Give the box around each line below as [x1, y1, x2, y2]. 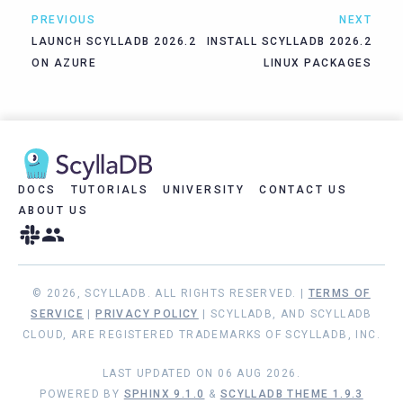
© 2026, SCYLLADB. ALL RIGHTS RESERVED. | [32, 287, 309, 300]
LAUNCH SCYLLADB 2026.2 [31, 35, 196, 49]
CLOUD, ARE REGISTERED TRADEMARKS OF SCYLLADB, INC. [22, 328, 381, 342]
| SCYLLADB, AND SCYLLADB [198, 308, 372, 321]
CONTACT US [259, 184, 348, 197]
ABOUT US [18, 204, 89, 218]
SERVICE [31, 308, 84, 321]
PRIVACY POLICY [95, 308, 199, 321]
